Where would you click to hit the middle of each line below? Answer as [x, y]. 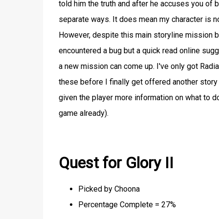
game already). [83, 113]
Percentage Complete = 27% [127, 204]
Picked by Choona [109, 189]
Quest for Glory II [116, 163]
